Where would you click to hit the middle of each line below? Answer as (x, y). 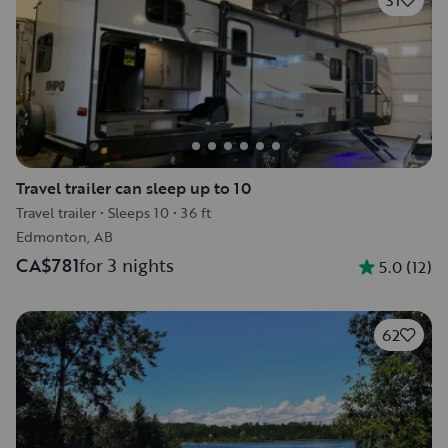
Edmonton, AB (64, 236)
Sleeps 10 (138, 212)
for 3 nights (126, 265)
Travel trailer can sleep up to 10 (133, 188)
